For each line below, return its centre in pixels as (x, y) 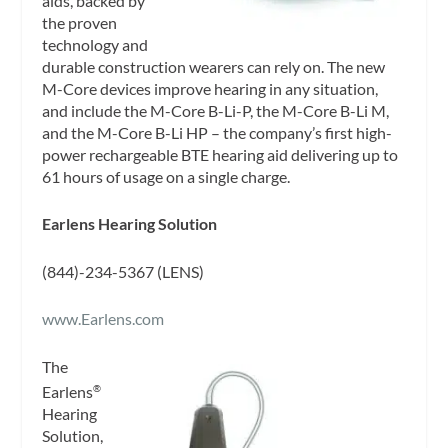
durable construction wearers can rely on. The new (214, 66)
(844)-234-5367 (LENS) (123, 271)
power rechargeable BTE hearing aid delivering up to (220, 154)
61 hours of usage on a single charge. (166, 176)
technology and (95, 44)
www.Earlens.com (103, 319)
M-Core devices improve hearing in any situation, (210, 88)
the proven (80, 22)
